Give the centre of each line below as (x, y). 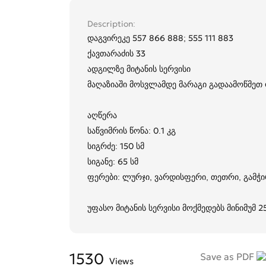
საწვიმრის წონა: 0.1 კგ (132, 131)
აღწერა (102, 115)
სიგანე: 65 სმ (113, 162)
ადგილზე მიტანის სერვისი (139, 69)
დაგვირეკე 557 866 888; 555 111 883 (160, 38)
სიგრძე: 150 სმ (116, 146)
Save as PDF (228, 257)
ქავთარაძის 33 (116, 54)
